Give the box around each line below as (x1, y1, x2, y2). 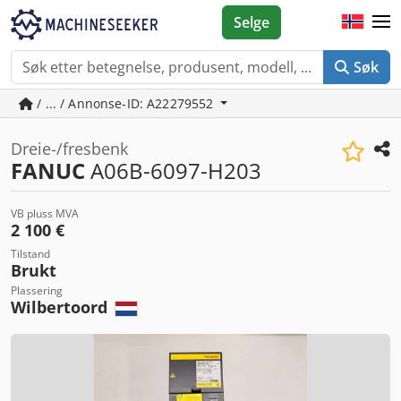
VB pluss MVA (11, 206, 79, 221)
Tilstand (11, 246, 50, 261)
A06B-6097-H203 (85, 156, 261, 185)
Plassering (11, 283, 63, 298)
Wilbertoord (11, 296, 112, 318)
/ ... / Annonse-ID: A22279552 (33, 95, 218, 112)
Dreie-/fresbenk (11, 138, 128, 159)
